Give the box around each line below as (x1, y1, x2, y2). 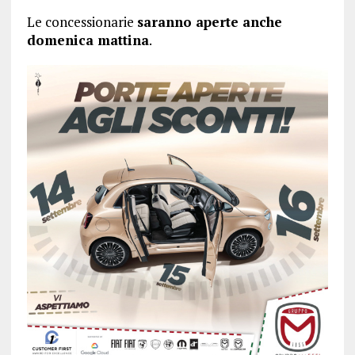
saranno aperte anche (136, 13, 282, 31)
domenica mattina (26, 31, 149, 49)
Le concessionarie (26, 13, 137, 31)
